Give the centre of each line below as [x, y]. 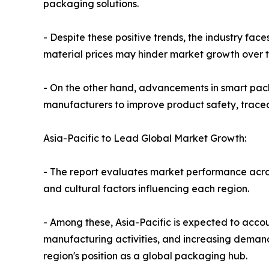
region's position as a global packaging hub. [145, 256]
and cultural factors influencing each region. [146, 189]
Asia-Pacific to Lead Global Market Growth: [145, 138]
